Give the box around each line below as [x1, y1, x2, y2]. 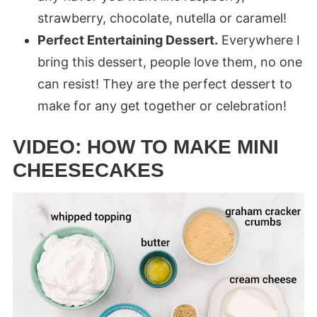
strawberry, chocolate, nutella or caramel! [37, 11, 287, 26]
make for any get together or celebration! [37, 98, 287, 114]
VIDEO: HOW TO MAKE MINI [12, 136, 279, 158]
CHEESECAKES [12, 159, 164, 182]
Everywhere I [217, 33, 300, 48]
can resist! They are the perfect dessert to [37, 76, 292, 92]
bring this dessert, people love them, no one [37, 54, 302, 70]
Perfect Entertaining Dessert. [37, 33, 218, 48]
